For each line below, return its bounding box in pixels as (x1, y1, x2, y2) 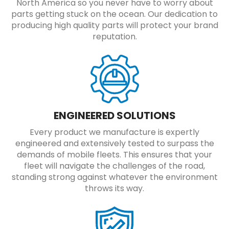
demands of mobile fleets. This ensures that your (17, 149, 212, 161)
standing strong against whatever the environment (11, 171, 218, 184)
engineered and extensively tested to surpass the (15, 138, 214, 150)
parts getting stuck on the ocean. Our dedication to (11, 8, 218, 20)
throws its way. (85, 182, 144, 195)
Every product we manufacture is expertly (30, 126, 199, 139)
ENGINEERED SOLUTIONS (53, 108, 176, 123)
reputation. (92, 31, 137, 43)
